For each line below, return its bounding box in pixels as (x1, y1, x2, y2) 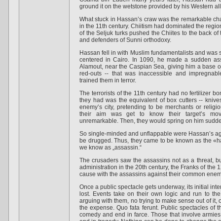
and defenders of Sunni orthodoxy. (79, 37, 171, 43)
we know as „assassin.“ (79, 144, 142, 151)
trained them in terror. (79, 77, 136, 84)
